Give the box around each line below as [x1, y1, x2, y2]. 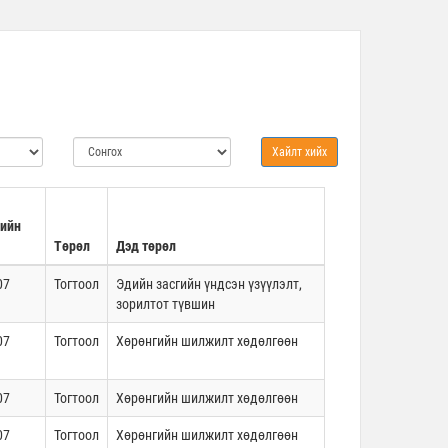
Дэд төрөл [116, 238, 176, 254]
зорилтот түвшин [116, 296, 215, 312]
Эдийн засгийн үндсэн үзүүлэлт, [116, 276, 302, 292]
